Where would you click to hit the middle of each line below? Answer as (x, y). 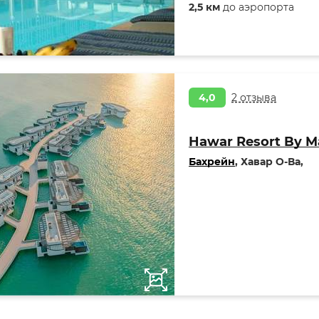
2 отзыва (254, 98)
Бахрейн (212, 162)
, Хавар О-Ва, (269, 162)
